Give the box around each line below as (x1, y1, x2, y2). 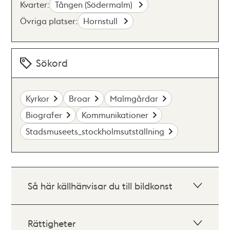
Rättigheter (28, 217, 76, 229)
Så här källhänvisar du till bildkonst (28, 180, 173, 191)
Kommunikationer (82, 109, 149, 120)
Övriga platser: (20, 15, 78, 26)
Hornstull (83, 15, 120, 26)
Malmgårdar (110, 93, 159, 104)
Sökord (36, 56, 68, 69)
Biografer (26, 109, 63, 120)
